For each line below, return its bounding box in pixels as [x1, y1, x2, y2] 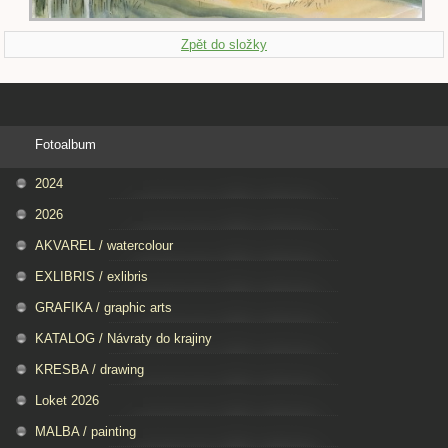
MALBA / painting [35, 424, 136, 440]
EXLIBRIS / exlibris [35, 269, 148, 285]
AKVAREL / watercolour [35, 238, 173, 254]
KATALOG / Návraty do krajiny [35, 331, 212, 347]
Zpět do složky [181, 37, 267, 53]
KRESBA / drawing [35, 362, 144, 378]
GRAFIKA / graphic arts [35, 300, 172, 316]
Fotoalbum [35, 137, 96, 153]
